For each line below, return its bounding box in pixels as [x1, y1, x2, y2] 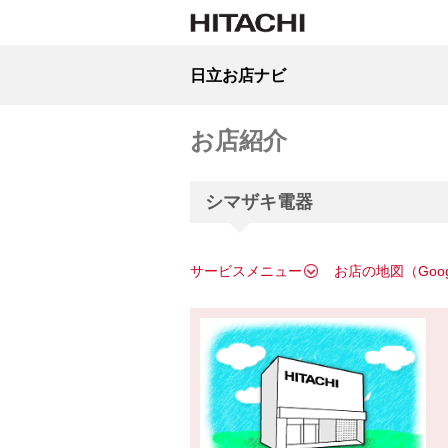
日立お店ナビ [189, 66, 286, 84]
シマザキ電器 [204, 192, 313, 212]
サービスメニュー [189, 263, 302, 279]
